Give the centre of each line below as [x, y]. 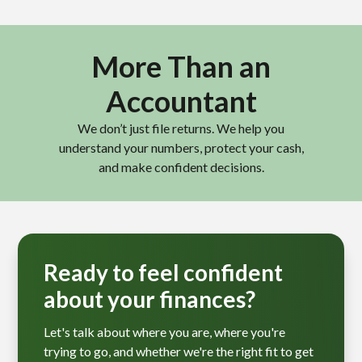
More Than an [181, 66]
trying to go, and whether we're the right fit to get [179, 351]
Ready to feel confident [164, 273]
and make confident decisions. [181, 167]
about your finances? [150, 299]
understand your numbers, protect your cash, [181, 147]
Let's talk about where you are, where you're [165, 332]
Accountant [181, 101]
